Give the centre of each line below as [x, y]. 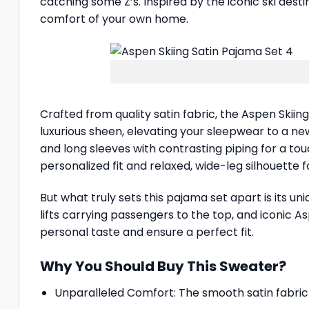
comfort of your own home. [114, 19]
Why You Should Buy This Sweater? [163, 266]
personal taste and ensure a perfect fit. [147, 232]
